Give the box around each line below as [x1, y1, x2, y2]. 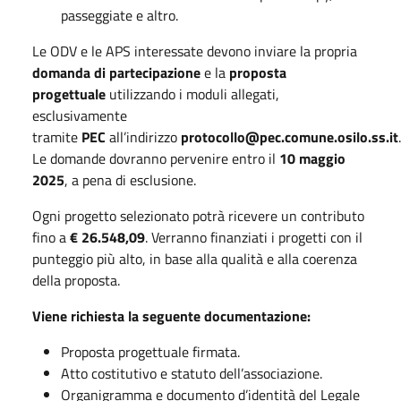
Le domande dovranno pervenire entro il [32, 147, 279, 169]
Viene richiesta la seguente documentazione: [32, 304, 311, 327]
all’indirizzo [106, 125, 181, 148]
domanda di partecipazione [32, 61, 200, 83]
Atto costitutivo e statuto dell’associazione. [61, 362, 322, 384]
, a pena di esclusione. [64, 168, 196, 191]
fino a [32, 226, 70, 248]
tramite [32, 125, 81, 148]
